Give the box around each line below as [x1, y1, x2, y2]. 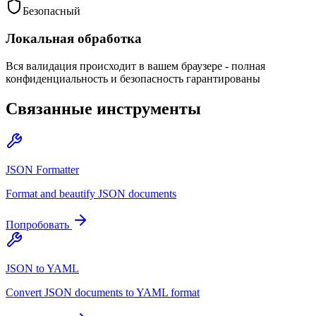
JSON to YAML [6, 262, 79, 274]
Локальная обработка [6, 30, 142, 46]
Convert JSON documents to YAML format [6, 286, 200, 298]
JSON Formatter [6, 163, 79, 176]
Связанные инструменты [6, 99, 201, 118]
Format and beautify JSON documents [6, 187, 176, 200]
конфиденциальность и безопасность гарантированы [6, 72, 260, 85]
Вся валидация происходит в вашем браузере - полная [6, 59, 265, 72]
